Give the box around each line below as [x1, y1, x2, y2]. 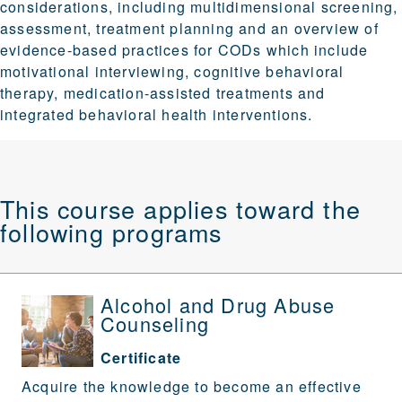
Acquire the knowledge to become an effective [22, 376, 362, 398]
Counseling [100, 310, 209, 338]
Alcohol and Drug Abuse [100, 291, 336, 319]
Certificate [100, 347, 182, 369]
